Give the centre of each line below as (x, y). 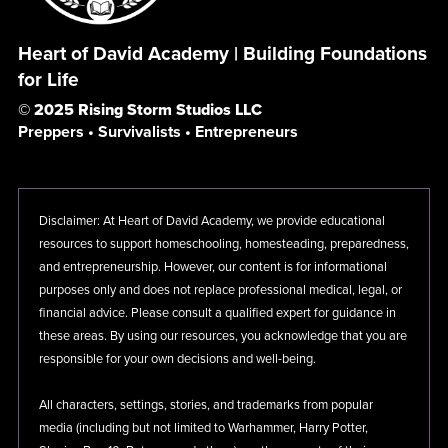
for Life (48, 79)
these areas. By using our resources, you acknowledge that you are (222, 335)
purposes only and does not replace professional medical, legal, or (220, 289)
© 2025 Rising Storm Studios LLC (139, 109)
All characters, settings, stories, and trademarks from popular (205, 404)
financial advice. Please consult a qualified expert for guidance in (217, 312)
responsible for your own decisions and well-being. (177, 358)
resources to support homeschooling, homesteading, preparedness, (223, 243)
